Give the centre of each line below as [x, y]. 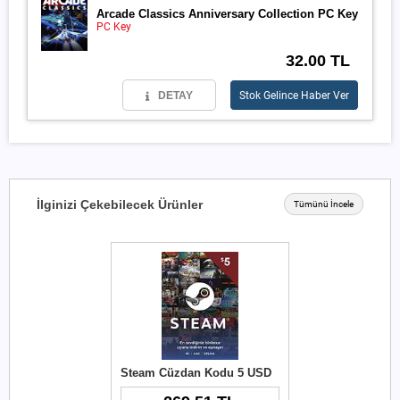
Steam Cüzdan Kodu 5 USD [196, 373]
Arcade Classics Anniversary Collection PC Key [227, 13]
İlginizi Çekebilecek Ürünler [120, 204]
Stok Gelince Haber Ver [294, 95]
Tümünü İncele [324, 204]
